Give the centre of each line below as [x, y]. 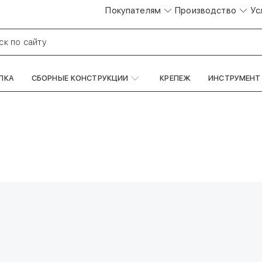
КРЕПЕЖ [175, 78]
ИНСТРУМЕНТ [235, 78]
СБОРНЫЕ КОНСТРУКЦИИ [80, 78]
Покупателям [133, 10]
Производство [206, 10]
